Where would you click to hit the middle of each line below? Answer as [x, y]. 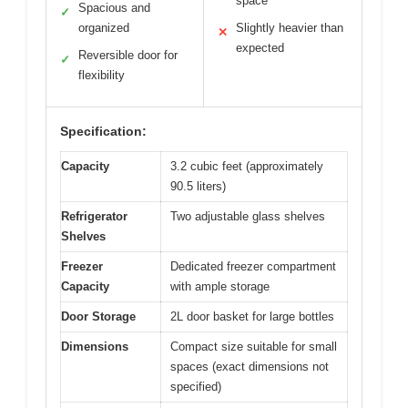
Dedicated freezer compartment [253, 267]
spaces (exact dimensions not [250, 367]
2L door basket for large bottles [252, 317]
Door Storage [98, 317]
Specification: [103, 132]
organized [104, 28]
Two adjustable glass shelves [248, 217]
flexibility [102, 76]
